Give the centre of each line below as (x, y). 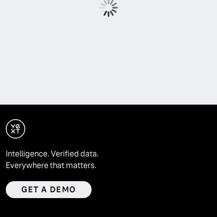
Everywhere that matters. (51, 165)
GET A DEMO (49, 190)
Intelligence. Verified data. (52, 154)
